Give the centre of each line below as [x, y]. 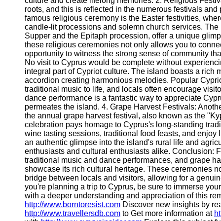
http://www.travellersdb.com [73, 213]
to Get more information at [167, 213]
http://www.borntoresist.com [73, 204]
